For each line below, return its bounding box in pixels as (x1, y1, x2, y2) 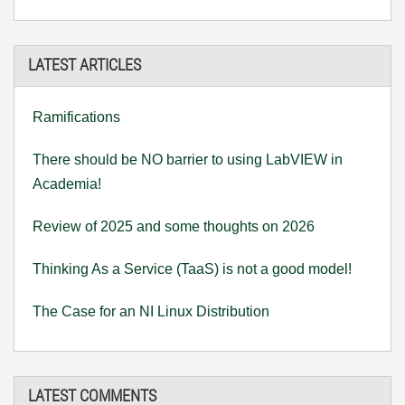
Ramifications (33, 108, 120, 125)
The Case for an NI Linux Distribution (33, 303, 269, 319)
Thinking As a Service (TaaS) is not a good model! (33, 260, 352, 277)
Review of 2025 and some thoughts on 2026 (33, 218, 315, 234)
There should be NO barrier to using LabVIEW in (33, 151, 343, 167)
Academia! (33, 175, 101, 192)
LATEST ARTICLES (28, 55, 141, 75)
